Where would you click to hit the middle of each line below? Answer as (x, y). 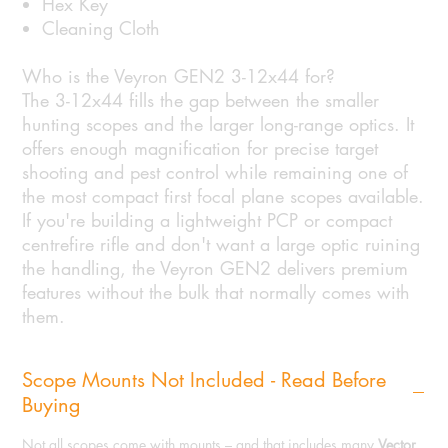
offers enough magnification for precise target (200, 148)
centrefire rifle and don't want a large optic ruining (221, 244)
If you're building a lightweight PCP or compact (207, 220)
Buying (52, 405)
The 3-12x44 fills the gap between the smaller (201, 100)
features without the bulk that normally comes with (216, 292)
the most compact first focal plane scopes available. (223, 196)
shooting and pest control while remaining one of (215, 172)
